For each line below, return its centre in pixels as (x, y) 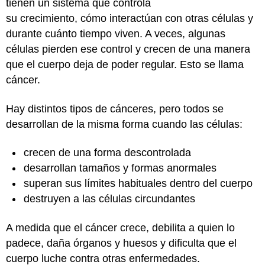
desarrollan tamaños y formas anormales (122, 168)
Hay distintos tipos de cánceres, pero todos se (115, 109)
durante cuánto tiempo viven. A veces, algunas (116, 34)
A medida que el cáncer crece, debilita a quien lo (120, 227)
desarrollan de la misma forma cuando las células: (126, 124)
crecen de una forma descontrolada (107, 153)
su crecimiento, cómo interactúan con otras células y (130, 18)
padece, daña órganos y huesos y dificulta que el (121, 243)
